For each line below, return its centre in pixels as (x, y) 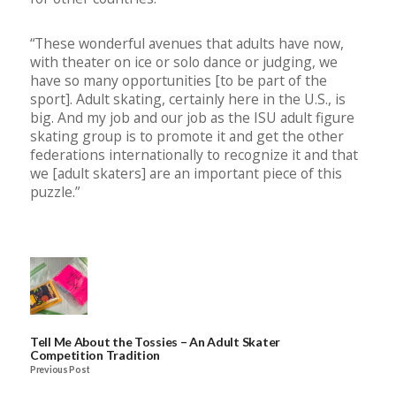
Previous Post (60, 369)
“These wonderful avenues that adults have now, (187, 44)
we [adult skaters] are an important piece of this (186, 174)
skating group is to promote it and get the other (187, 137)
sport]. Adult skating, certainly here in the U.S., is (188, 99)
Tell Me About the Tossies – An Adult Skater (155, 342)
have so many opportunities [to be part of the (179, 81)
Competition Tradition (99, 355)
